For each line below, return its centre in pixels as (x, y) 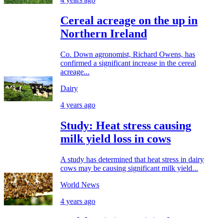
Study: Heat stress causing (126, 126)
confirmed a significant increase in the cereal (128, 63)
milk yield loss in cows (116, 139)
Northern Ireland (104, 34)
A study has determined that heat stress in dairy (132, 159)
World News (80, 184)
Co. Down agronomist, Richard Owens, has (128, 54)
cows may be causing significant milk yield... (129, 168)
